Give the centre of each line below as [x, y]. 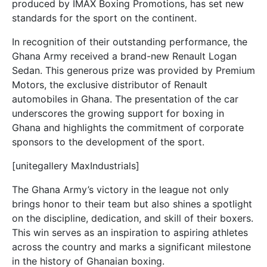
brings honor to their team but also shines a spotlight [132, 204]
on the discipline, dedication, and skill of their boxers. [133, 218]
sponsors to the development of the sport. [108, 142]
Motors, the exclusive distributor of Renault [110, 85]
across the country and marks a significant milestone [131, 247]
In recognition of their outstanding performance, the [130, 42]
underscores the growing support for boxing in [118, 113]
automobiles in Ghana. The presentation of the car [125, 99]
